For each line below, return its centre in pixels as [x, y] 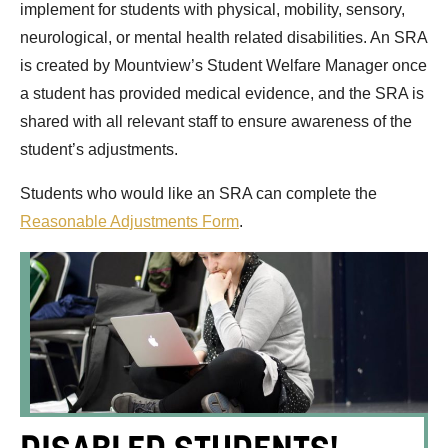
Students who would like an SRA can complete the [198, 194]
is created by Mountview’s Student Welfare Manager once [223, 66]
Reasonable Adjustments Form [129, 222]
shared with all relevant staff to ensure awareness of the [216, 122]
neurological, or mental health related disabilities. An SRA [223, 38]
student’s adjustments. [99, 150]
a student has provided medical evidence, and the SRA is [222, 94]
